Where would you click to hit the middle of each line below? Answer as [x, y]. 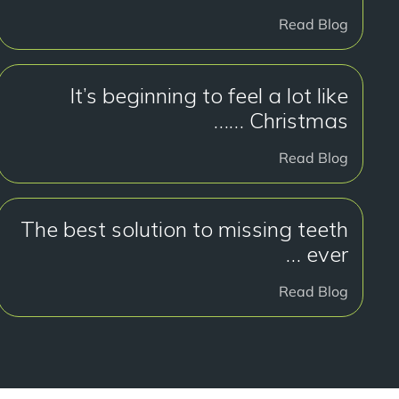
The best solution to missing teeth [184, 229]
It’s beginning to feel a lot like [209, 95]
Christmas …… [299, 120]
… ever [317, 254]
